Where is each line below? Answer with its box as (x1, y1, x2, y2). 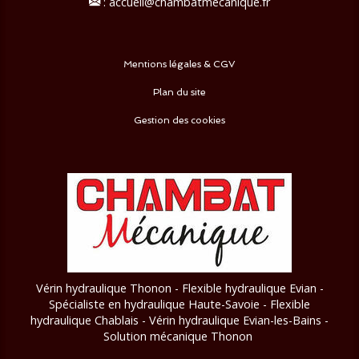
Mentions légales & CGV (123, 58, 236, 70)
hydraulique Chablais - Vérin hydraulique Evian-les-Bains (30, 312, 325, 328)
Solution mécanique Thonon (103, 328, 256, 344)
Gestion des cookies (134, 114, 225, 126)
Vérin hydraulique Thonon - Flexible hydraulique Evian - (35, 280, 324, 296)
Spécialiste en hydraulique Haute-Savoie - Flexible (49, 296, 310, 312)
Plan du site (153, 86, 206, 98)
